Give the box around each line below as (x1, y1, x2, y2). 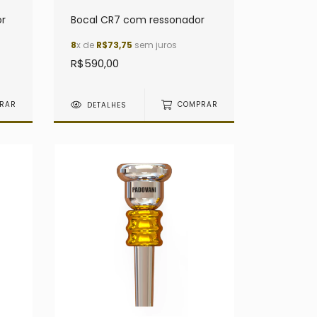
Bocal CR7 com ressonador (71, 12, 204, 27)
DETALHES (87, 99, 127, 110)
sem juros (132, 38, 177, 51)
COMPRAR (177, 99, 218, 110)
